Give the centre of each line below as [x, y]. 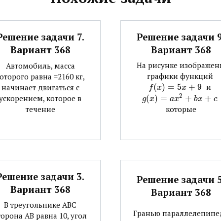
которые [181, 109]
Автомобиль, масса [40, 66]
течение [40, 109]
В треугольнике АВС [40, 205]
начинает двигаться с [40, 88]
